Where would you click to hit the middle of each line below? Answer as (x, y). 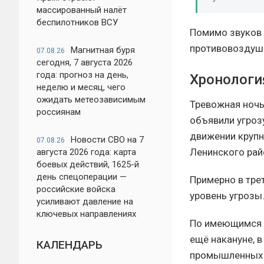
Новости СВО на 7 (107, 140)
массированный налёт (82, 10)
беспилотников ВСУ (77, 22)
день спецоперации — (82, 177)
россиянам (59, 112)
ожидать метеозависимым (91, 100)
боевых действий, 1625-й (88, 164)
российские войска (76, 189)
